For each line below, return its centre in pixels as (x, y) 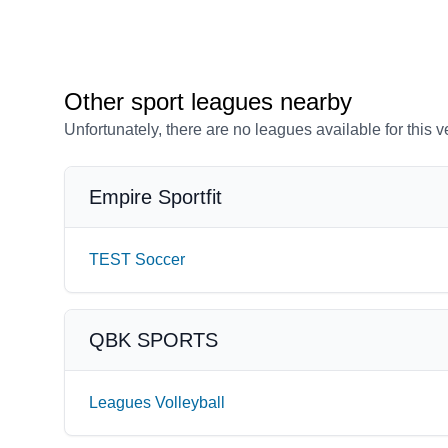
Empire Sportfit (155, 197)
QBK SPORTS (153, 340)
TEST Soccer (137, 259)
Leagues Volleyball (157, 402)
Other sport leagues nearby (208, 101)
